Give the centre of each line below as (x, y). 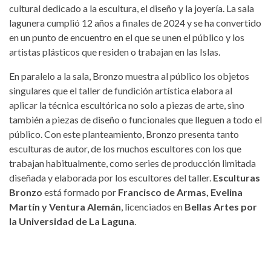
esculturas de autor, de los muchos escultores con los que (125, 149)
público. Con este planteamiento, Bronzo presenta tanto (124, 134)
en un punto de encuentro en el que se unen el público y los (127, 37)
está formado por (80, 192)
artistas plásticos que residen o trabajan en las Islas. (115, 52)
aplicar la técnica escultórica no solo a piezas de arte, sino (127, 105)
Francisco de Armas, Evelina (180, 192)
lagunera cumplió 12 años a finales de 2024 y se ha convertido (135, 23)
